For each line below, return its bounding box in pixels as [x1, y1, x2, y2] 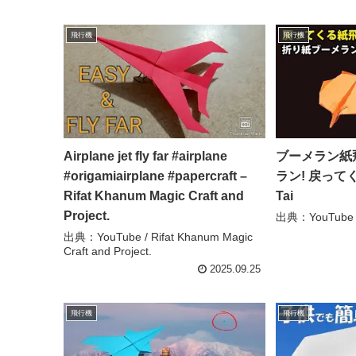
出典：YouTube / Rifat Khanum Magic [64, 230, 253, 244]
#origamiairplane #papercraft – [64, 169, 248, 184]
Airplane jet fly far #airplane [64, 149, 228, 164]
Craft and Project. [64, 245, 153, 258]
